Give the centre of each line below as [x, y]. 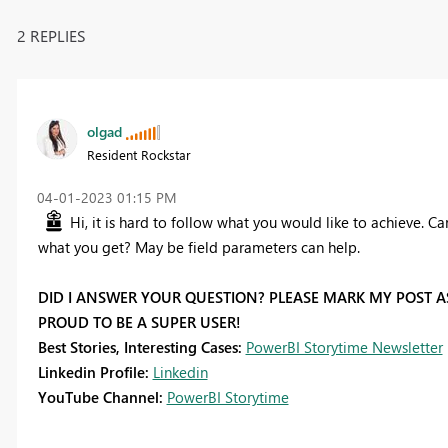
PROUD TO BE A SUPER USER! [139, 321]
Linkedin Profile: [95, 371]
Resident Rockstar [138, 154]
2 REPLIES [51, 35]
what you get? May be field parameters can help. [198, 246]
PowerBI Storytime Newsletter [344, 346]
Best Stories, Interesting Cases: [141, 346]
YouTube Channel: [102, 396]
